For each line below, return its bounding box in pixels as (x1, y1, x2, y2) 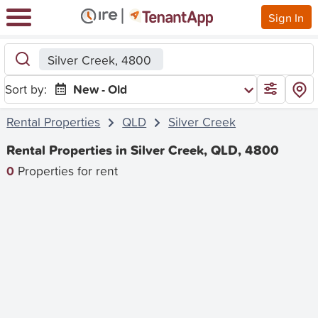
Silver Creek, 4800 (47, 50, 151, 69)
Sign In (268, 9, 305, 26)
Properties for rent (14, 161, 119, 180)
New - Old (73, 79, 128, 98)
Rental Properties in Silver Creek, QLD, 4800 (6, 141, 280, 160)
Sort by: (5, 79, 48, 98)
